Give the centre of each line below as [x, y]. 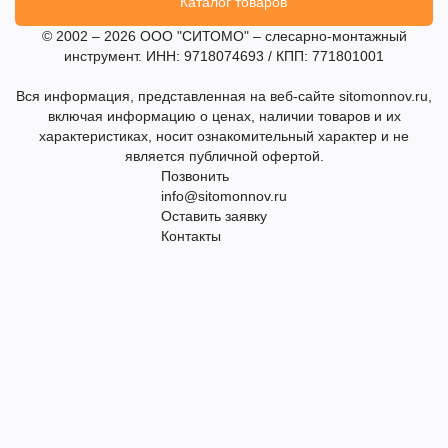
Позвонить [195, 176]
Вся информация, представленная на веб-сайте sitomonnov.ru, [224, 96]
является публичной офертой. [224, 156]
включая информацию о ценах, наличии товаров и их [224, 116]
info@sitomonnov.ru [224, 196]
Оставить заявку [214, 216]
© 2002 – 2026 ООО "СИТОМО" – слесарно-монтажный [224, 36]
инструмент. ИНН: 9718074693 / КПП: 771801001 [224, 56]
